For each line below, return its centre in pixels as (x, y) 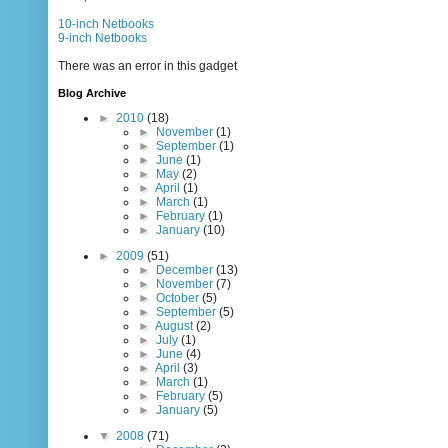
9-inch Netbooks (102, 38)
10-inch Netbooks (106, 24)
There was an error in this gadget (147, 66)
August (174, 326)
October (177, 298)
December (184, 270)
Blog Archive (92, 93)
